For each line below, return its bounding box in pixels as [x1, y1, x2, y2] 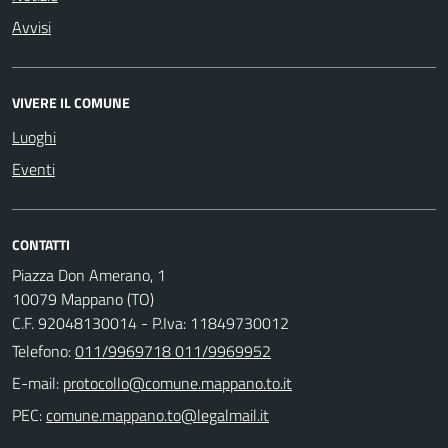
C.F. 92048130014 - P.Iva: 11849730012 [12, 311, 289, 335]
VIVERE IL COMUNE [12, 92, 130, 113]
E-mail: [12, 371, 59, 395]
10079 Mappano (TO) [12, 287, 154, 311]
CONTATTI [12, 234, 70, 255]
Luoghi [12, 125, 56, 149]
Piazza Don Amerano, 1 [12, 263, 166, 287]
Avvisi [12, 15, 51, 39]
